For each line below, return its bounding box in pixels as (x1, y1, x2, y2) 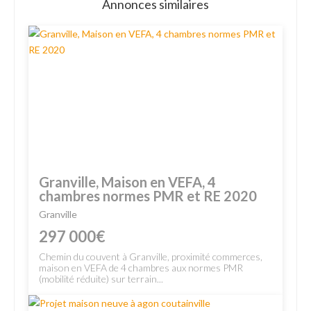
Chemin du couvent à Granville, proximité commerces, (39, 251, 262, 263)
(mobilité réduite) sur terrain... (39, 273, 163, 285)
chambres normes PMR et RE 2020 (39, 187, 257, 205)
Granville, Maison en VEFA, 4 (39, 174, 216, 191)
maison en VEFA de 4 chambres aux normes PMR (39, 262, 243, 274)
